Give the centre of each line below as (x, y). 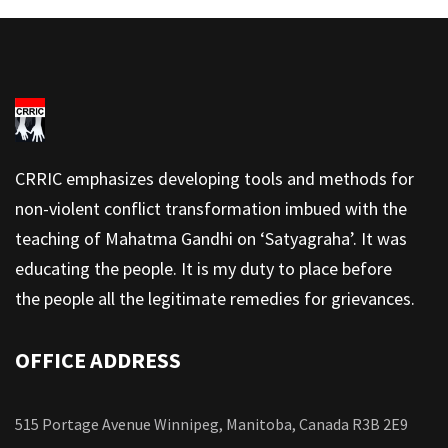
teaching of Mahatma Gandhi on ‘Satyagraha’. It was (211, 238)
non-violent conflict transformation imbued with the (211, 208)
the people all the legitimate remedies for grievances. (215, 298)
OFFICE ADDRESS (98, 360)
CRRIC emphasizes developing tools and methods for (214, 178)
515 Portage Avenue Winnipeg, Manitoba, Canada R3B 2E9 (211, 424)
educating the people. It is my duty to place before (203, 268)
